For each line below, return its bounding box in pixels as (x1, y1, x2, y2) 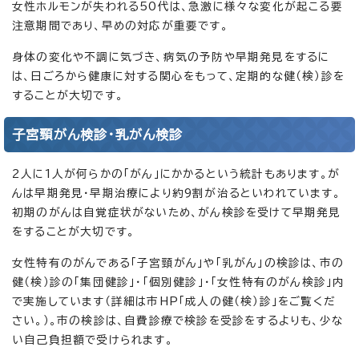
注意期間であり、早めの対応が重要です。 (12, 19, 228, 31)
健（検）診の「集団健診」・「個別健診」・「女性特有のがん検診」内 (12, 276, 345, 288)
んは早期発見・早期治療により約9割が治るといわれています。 (12, 187, 341, 199)
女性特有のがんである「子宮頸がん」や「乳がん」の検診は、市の (12, 256, 345, 268)
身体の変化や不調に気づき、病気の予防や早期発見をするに (12, 50, 330, 63)
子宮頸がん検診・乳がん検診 (12, 127, 184, 141)
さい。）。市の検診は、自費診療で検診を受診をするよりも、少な (12, 314, 343, 326)
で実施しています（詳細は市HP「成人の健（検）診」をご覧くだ (12, 295, 337, 307)
